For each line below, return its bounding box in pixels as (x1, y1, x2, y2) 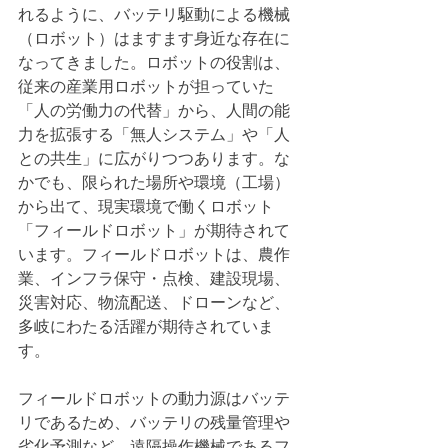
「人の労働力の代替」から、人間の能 (18, 101, 290, 119)
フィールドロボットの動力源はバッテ (18, 389, 290, 407)
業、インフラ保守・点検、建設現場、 (18, 269, 290, 287)
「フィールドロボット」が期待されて (18, 221, 290, 239)
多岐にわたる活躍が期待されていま (18, 317, 274, 335)
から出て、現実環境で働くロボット (18, 197, 274, 215)
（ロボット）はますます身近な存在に (18, 29, 290, 47)
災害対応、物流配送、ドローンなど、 (18, 293, 290, 311)
